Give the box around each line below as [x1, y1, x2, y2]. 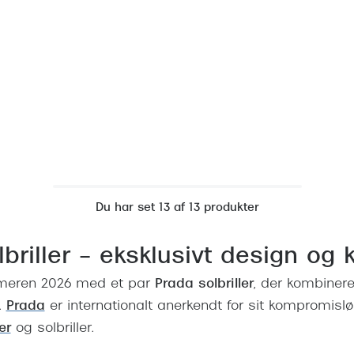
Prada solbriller [154, 278, 254, 292]
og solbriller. [10, 322, 94, 336]
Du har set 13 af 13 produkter [95, 202, 259, 215]
